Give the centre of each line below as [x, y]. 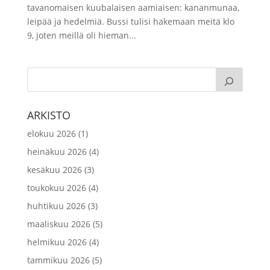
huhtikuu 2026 [56, 206]
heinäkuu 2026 [57, 151]
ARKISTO [49, 115]
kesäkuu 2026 [54, 169]
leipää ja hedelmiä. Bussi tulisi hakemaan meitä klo [130, 21]
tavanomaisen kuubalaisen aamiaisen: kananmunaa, [133, 7]
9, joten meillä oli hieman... [81, 35]
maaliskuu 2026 [58, 224]
